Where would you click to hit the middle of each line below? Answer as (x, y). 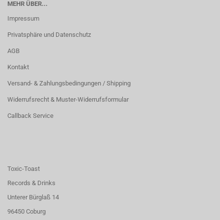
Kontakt (18, 67)
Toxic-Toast (24, 169)
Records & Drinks (31, 183)
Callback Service (30, 116)
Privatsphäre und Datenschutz (49, 35)
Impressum (23, 18)
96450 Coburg (27, 211)
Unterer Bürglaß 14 (33, 197)
